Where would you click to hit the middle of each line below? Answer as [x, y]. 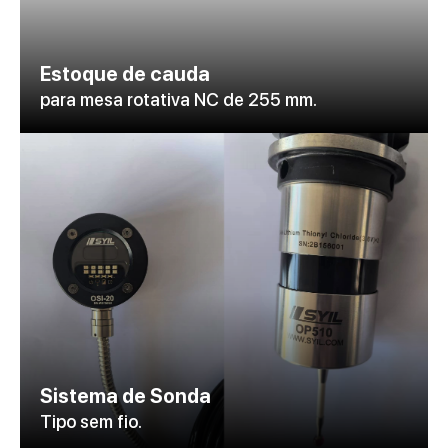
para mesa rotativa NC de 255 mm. [178, 99]
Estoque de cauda [125, 73]
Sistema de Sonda [125, 395]
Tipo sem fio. [91, 421]
